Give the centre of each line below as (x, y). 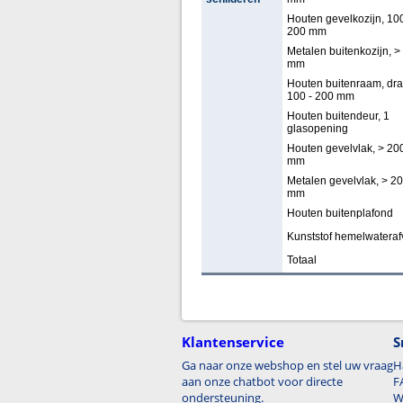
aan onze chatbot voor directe (262, 381)
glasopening (317, 129)
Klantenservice (233, 342)
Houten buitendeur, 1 (338, 116)
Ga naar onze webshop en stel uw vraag (287, 365)
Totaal (301, 260)
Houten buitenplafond (340, 213)
